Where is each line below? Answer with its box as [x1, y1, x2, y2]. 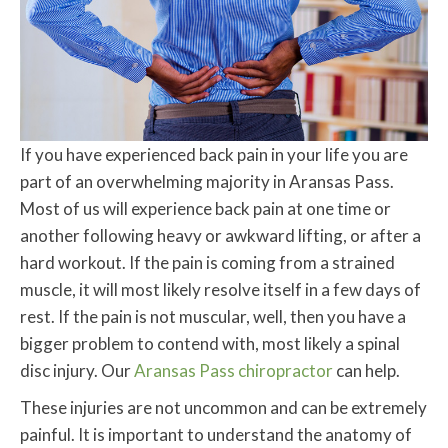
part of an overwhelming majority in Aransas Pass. [20, 171, 394, 193]
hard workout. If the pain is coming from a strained [20, 252, 395, 274]
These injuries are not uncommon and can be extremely [20, 397, 427, 419]
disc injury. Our [20, 360, 134, 382]
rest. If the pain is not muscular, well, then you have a [20, 306, 406, 328]
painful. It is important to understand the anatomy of [20, 424, 412, 446]
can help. [333, 360, 400, 382]
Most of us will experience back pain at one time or [20, 198, 391, 220]
